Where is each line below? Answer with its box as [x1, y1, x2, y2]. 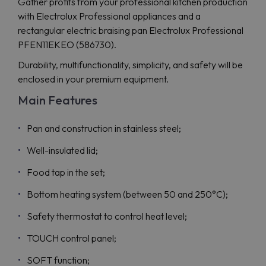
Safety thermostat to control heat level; [27, 210, 187, 222]
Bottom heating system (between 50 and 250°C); [27, 188, 228, 200]
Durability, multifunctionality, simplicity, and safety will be [18, 59, 243, 71]
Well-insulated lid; [27, 144, 98, 156]
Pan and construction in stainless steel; [27, 122, 181, 134]
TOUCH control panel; [27, 232, 116, 244]
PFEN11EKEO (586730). [18, 39, 116, 50]
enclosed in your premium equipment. [18, 73, 169, 85]
